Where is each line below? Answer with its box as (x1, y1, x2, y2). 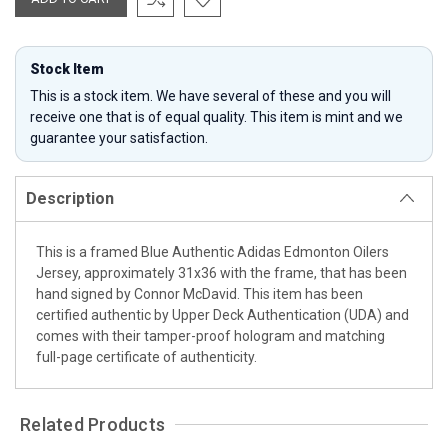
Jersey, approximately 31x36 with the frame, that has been (36, 264, 407, 281)
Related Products (20, 413, 166, 435)
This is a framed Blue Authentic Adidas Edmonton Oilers (36, 243, 389, 260)
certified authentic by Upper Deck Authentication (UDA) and (36, 306, 409, 323)
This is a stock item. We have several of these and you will (30, 87, 391, 104)
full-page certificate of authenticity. (36, 348, 257, 365)
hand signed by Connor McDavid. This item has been (36, 285, 363, 302)
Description (26, 188, 114, 208)
